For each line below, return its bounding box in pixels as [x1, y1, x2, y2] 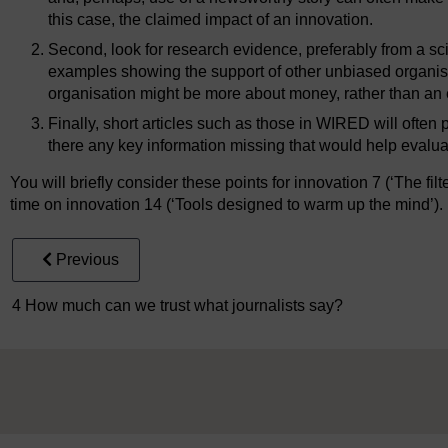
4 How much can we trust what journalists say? [12, 297, 343, 315]
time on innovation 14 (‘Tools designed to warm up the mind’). [10, 196, 443, 214]
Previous [56, 251, 119, 269]
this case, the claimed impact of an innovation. [48, 11, 374, 29]
